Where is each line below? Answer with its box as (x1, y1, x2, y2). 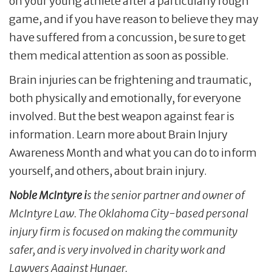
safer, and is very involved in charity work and (9, 242, 225, 257)
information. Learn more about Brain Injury (9, 127, 228, 141)
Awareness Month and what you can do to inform (9, 145, 257, 160)
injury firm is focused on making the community (9, 224, 237, 239)
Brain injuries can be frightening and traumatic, (9, 72, 251, 87)
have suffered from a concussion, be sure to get (9, 30, 246, 44)
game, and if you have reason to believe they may (9, 12, 259, 26)
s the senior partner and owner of (87, 188, 245, 202)
